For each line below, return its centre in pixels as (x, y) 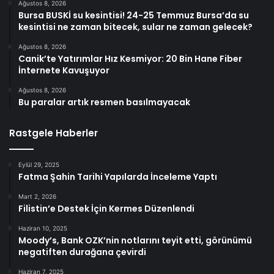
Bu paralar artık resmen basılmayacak (104, 102)
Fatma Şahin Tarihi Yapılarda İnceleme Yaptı (118, 176)
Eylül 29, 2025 (39, 164)
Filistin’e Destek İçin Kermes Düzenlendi (106, 208)
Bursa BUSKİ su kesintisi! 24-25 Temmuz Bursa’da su (134, 15)
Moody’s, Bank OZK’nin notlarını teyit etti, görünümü (135, 240)
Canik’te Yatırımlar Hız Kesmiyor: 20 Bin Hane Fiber (130, 58)
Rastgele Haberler (54, 133)
